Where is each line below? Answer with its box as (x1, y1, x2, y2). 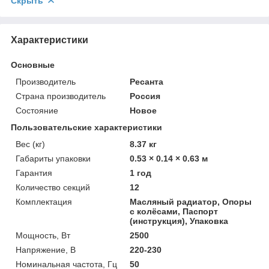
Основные (11, 59, 55, 70)
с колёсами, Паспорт (130, 206, 219, 216)
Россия (130, 91, 161, 101)
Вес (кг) (16, 139, 45, 149)
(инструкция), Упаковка (130, 216, 229, 226)
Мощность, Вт (16, 230, 70, 240)
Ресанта (130, 76, 164, 86)
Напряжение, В (16, 244, 76, 255)
